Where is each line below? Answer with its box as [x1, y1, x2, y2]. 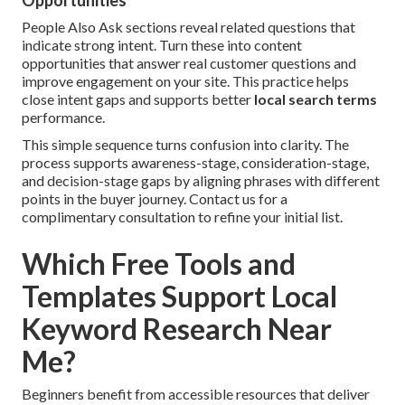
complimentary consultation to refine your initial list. [22, 208, 343, 226]
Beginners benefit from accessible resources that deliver [22, 385, 370, 403]
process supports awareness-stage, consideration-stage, [22, 154, 369, 172]
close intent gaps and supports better [22, 90, 254, 108]
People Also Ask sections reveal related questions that [22, 18, 355, 36]
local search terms [254, 90, 377, 108]
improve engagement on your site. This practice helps [22, 72, 349, 90]
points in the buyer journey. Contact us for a [22, 190, 287, 208]
